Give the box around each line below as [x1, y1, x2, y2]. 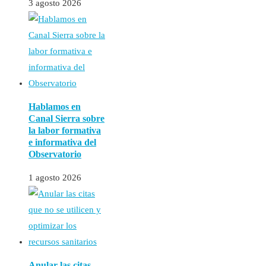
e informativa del [28, 137, 96, 147]
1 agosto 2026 [28, 172, 81, 182]
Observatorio [28, 148, 81, 159]
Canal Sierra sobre [28, 113, 104, 123]
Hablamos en [28, 101, 81, 112]
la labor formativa [28, 125, 101, 135]
